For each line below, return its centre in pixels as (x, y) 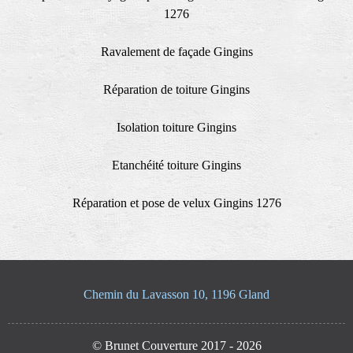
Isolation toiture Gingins (176, 127)
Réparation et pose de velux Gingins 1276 (176, 203)
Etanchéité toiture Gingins (176, 165)
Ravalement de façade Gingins (176, 51)
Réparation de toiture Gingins (176, 89)
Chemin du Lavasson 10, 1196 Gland (176, 294)
